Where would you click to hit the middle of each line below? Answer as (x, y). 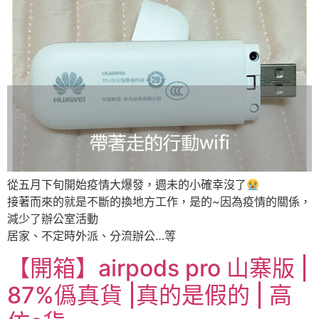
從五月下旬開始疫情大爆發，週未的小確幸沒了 (127, 185)
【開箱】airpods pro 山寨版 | (158, 268)
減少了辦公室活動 (53, 219)
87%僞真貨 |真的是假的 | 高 (150, 295)
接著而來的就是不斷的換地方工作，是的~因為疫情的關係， (159, 202)
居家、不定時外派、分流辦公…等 (91, 236)
